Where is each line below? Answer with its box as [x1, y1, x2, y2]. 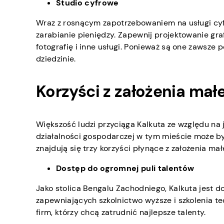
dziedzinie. [36, 53, 76, 64]
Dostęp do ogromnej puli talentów [56, 163, 194, 174]
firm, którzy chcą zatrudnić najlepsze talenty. [36, 207, 206, 218]
